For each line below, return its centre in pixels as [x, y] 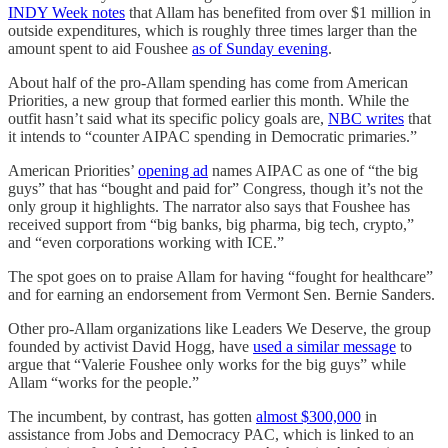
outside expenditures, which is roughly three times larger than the [212, 30]
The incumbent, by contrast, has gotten [132, 416]
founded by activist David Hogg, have [130, 346]
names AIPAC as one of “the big [313, 170]
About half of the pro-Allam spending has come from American [208, 82]
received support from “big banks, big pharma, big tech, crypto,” [211, 224]
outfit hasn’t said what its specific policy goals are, [168, 118]
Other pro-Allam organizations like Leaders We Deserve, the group [219, 328]
